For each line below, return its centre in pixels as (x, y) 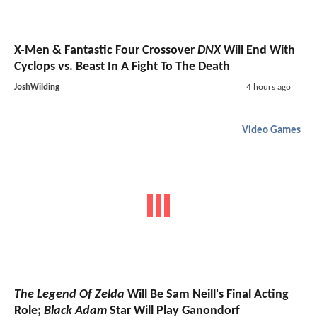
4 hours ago (268, 87)
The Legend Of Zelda (69, 295)
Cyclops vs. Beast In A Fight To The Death (122, 67)
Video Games (271, 130)
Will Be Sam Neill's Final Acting (207, 295)
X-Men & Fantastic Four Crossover (106, 50)
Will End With (258, 50)
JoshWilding (37, 87)
